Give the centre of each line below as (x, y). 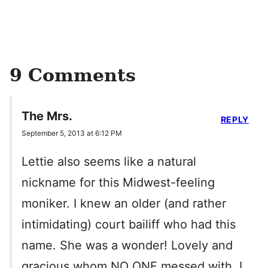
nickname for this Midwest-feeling (118, 183)
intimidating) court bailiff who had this (129, 225)
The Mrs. (47, 116)
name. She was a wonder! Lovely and (127, 246)
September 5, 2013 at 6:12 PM (72, 133)
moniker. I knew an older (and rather (124, 204)
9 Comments (73, 75)
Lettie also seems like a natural (109, 162)
